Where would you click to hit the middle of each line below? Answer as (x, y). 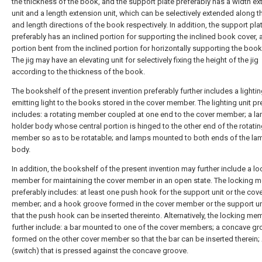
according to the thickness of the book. (78, 72)
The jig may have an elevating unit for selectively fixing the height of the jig (135, 60)
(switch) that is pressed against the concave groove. (100, 251)
